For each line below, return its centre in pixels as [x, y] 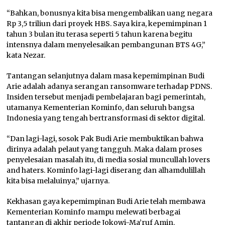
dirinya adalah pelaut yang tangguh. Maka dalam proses [104, 149]
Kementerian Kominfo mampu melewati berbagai [94, 212]
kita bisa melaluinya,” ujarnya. [58, 181]
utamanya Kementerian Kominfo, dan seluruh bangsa [101, 108]
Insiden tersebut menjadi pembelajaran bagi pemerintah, [106, 97]
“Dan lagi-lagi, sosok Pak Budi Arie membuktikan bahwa [105, 139]
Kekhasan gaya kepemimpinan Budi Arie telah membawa [106, 202]
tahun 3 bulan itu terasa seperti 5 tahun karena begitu [100, 34]
